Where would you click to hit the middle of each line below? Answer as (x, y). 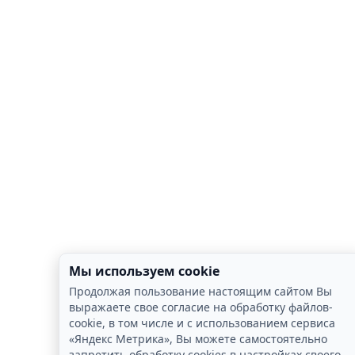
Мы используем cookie (144, 271)
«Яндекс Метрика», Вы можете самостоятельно (198, 339)
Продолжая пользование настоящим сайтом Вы (200, 291)
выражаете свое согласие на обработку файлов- (201, 307)
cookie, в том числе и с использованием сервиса (202, 323)
